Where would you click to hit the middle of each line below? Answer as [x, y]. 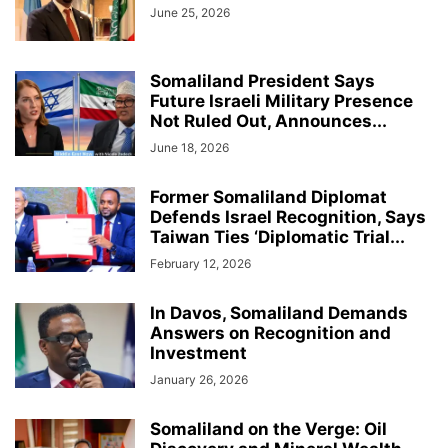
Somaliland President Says [262, 80]
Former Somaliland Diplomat [268, 196]
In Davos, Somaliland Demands [279, 312]
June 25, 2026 [190, 12]
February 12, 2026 [200, 263]
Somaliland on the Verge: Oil [268, 428]
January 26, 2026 [199, 379]
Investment [198, 352]
